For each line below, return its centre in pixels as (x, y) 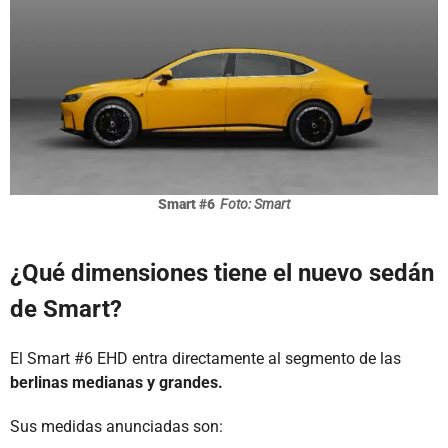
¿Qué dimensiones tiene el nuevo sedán (222, 272)
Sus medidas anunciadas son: (116, 426)
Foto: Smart (255, 203)
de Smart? (66, 308)
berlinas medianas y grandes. (116, 382)
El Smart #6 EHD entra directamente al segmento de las (205, 358)
